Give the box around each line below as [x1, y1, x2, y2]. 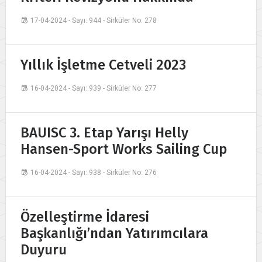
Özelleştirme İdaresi [20, 209, 149, 226]
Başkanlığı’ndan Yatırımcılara [20, 225, 208, 242]
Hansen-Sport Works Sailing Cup [20, 141, 227, 158]
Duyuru [20, 242, 67, 258]
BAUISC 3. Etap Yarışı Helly [20, 125, 188, 142]
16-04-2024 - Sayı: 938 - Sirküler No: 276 [30, 168, 157, 177]
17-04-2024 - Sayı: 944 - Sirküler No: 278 [30, 16, 157, 25]
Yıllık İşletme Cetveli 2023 [20, 57, 186, 74]
